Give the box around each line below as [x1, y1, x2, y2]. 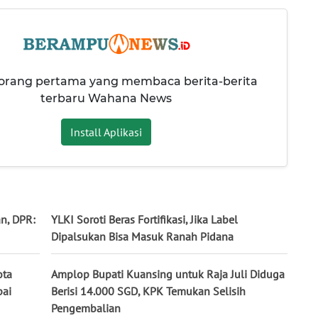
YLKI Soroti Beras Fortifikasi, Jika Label [51, 212, 238, 227]
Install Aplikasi [70, 124, 142, 139]
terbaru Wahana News [40, 91, 172, 105]
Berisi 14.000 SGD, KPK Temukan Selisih [51, 284, 246, 299]
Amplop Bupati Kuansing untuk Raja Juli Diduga [51, 267, 285, 282]
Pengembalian [51, 301, 121, 316]
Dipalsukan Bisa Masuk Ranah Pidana [51, 229, 234, 244]
